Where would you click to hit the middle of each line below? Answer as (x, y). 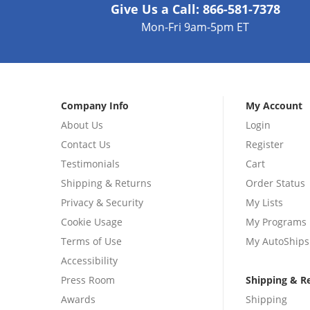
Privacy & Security (102, 203)
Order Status (275, 183)
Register (264, 145)
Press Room (88, 280)
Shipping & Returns (106, 183)
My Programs (276, 222)
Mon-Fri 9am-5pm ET (195, 27)
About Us (82, 125)
